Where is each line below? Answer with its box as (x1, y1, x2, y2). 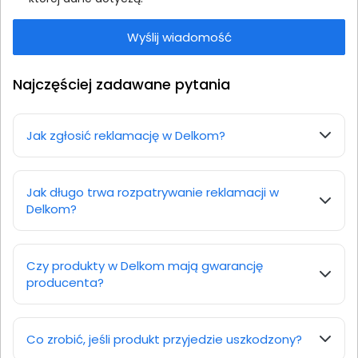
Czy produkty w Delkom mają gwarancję (26, 257, 263, 274)
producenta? (26, 273, 104, 291)
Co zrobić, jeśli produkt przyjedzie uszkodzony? (26, 330, 302, 348)
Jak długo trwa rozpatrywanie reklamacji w (26, 183, 279, 201)
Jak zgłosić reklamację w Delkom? (26, 126, 225, 144)
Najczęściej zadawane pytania (13, 74, 230, 94)
